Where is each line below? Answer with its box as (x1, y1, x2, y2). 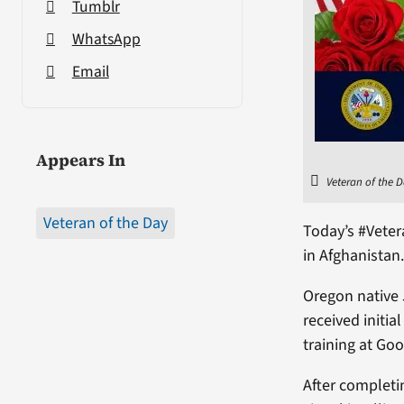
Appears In (35, 148, 125, 171)
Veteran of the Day (42, 211, 168, 234)
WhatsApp (71, 27, 141, 50)
